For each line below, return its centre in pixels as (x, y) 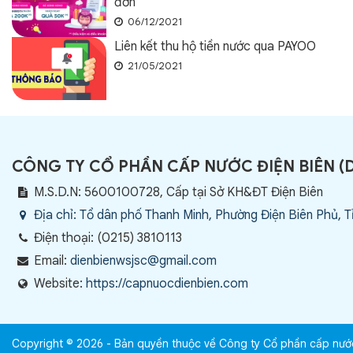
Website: (60, 284)
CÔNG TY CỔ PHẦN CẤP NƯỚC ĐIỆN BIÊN (173, 167)
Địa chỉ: (57, 215)
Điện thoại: (65, 238)
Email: (52, 261)
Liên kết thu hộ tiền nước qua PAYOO (215, 46)
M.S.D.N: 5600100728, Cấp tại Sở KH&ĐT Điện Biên (178, 192)
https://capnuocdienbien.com (167, 284)
